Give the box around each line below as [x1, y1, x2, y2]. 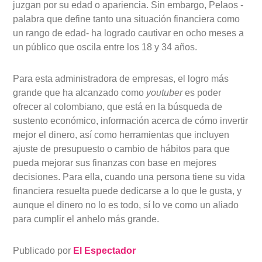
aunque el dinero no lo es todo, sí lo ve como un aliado [13, 200, 239, 211]
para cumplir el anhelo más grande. [13, 214, 160, 225]
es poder [182, 88, 222, 98]
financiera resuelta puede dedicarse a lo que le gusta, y [13, 186, 242, 196]
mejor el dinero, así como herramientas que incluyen [13, 130, 230, 140]
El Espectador [73, 246, 136, 256]
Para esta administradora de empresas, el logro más [13, 74, 229, 84]
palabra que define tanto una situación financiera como [13, 14, 240, 25]
